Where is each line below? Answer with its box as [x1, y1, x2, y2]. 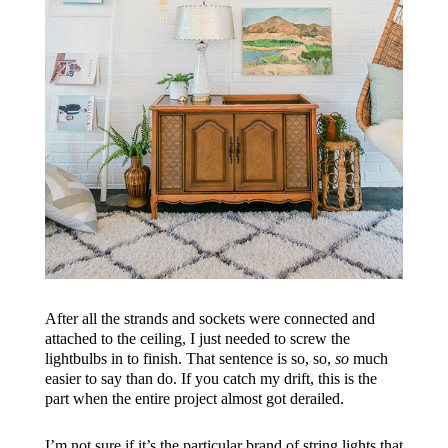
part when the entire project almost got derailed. [44, 390, 344, 408]
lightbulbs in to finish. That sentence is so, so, [44, 350, 335, 368]
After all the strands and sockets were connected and [44, 310, 375, 328]
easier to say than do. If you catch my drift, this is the [44, 370, 377, 388]
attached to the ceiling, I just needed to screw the [44, 330, 350, 348]
